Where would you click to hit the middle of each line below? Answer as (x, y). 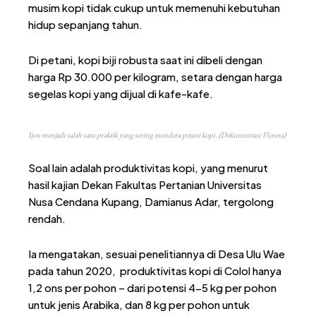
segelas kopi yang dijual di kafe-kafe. (121, 93)
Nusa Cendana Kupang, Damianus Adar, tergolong (151, 201)
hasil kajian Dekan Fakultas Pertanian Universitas (145, 184)
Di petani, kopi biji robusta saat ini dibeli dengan (145, 59)
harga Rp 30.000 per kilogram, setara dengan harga (155, 76)
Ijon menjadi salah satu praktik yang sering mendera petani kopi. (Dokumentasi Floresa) (157, 134)
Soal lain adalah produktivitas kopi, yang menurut (148, 167)
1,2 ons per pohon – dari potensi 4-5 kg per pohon (152, 287)
